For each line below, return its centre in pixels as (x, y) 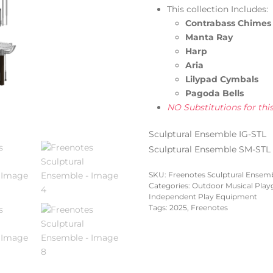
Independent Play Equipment (203, 196)
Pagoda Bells (216, 93)
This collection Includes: (218, 9)
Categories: (170, 185)
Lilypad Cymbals (222, 79)
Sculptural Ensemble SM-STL (210, 149)
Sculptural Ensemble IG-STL (207, 134)
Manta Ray (209, 37)
